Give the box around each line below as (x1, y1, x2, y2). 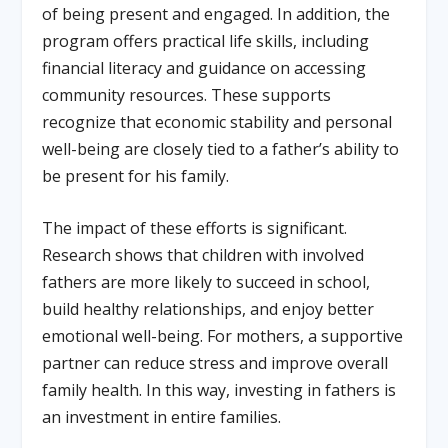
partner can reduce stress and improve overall (42, 352, 389, 375)
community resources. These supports (42, 83, 332, 106)
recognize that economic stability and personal (42, 110, 393, 133)
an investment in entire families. (42, 406, 282, 429)
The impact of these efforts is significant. (42, 217, 348, 240)
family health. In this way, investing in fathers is (42, 379, 397, 402)
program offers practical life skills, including (42, 29, 370, 52)
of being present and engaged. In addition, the (42, 2, 391, 25)
